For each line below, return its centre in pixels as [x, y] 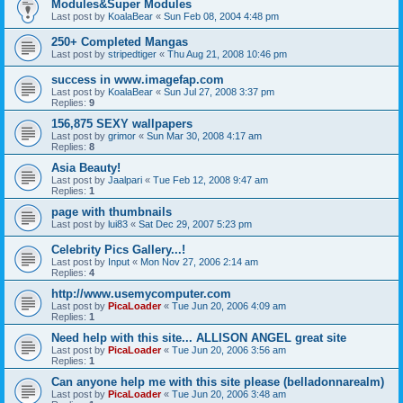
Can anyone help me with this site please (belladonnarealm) [218, 382]
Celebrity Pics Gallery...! [118, 250]
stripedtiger [132, 54]
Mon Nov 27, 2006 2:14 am [199, 262]
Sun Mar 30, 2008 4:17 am [204, 136]
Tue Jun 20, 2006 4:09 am [229, 306]
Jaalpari [125, 180]
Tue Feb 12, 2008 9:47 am [210, 180]
